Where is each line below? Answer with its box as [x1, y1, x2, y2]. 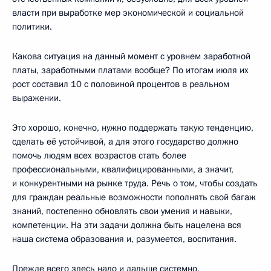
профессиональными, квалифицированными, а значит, [12, 163, 233, 175]
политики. [12, 20, 52, 33]
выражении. [12, 91, 61, 104]
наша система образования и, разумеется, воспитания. [12, 232, 237, 245]
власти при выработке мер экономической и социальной [12, 6, 244, 19]
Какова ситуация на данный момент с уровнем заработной [12, 50, 250, 62]
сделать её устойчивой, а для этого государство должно [12, 135, 238, 148]
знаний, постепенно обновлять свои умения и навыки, [12, 204, 232, 217]
